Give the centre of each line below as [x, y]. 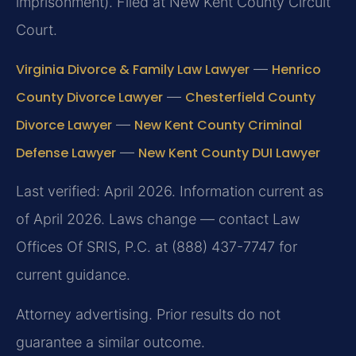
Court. [37, 29]
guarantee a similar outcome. [110, 342]
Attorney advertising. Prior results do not [148, 314]
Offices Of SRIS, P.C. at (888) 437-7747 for [157, 247]
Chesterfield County [250, 97]
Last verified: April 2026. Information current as [170, 192]
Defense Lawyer [66, 153]
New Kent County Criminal [218, 125]
